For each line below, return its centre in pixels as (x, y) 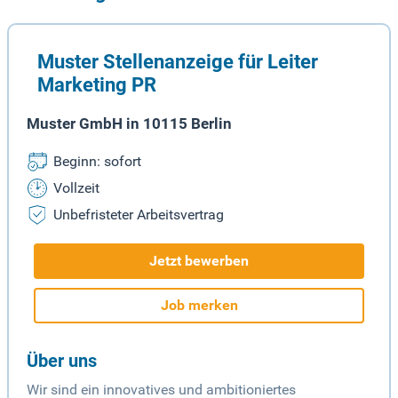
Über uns (62, 361)
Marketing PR (97, 85)
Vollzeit (76, 188)
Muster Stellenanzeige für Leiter (178, 62)
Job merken (199, 306)
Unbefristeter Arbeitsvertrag (139, 215)
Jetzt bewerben (199, 261)
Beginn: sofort (97, 162)
